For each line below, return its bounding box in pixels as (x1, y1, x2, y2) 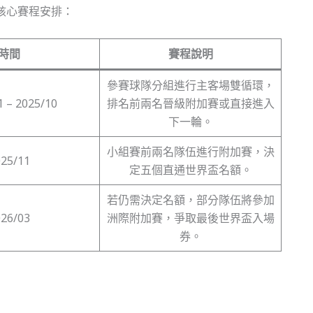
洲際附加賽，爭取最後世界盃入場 (106, 210, 275, 226)
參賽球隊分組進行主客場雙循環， (106, 77, 275, 93)
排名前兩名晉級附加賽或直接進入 (106, 95, 275, 111)
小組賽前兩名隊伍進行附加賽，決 (106, 143, 275, 159)
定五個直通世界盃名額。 (129, 161, 252, 177)
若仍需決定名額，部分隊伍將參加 (106, 191, 275, 208)
